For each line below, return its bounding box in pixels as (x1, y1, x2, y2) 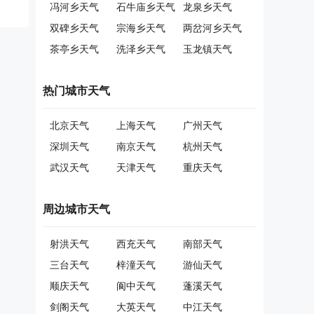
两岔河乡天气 (183, 23, 242, 34)
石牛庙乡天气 (116, 2, 175, 13)
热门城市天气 (43, 85, 110, 97)
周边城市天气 (43, 203, 110, 215)
